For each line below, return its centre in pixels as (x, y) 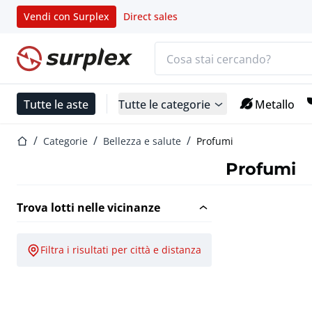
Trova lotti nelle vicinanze (88, 208)
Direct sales (150, 16)
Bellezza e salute (142, 141)
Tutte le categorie (164, 104)
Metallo (275, 104)
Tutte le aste (56, 104)
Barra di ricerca (194, 49)
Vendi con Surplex (67, 16)
